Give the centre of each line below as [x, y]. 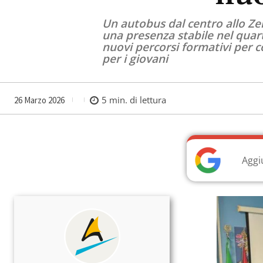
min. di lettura [136, 100]
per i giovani [135, 58]
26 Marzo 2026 [39, 100]
